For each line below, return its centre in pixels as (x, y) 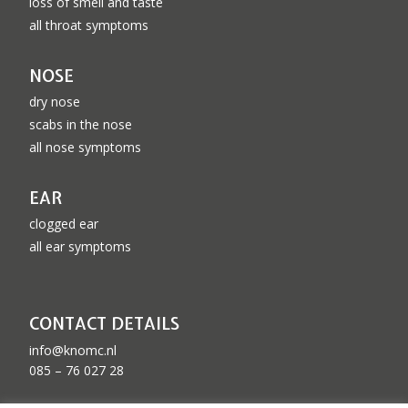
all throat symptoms (89, 25)
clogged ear (64, 224)
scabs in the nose (81, 125)
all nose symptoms (85, 148)
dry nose (55, 102)
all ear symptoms (80, 247)
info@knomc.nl (73, 351)
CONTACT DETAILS (104, 324)
